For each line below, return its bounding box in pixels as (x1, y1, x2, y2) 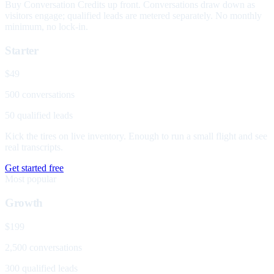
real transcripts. (5, 142, 63, 153)
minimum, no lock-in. (5, 21, 88, 32)
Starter (5, 43, 39, 57)
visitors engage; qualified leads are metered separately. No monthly (5, 10, 262, 21)
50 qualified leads (5, 110, 73, 121)
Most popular (5, 174, 56, 185)
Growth (5, 196, 43, 210)
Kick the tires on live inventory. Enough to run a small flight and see (5, 131, 267, 142)
